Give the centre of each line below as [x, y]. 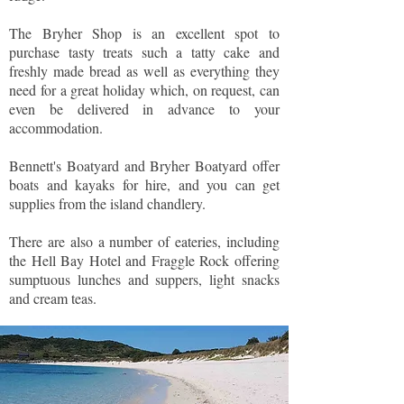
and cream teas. [53, 298]
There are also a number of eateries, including [144, 241]
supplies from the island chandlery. [107, 203]
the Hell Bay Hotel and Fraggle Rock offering [144, 260]
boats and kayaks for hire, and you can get [144, 184]
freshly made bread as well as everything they [144, 71]
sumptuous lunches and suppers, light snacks [144, 279]
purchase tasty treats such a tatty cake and [144, 52]
